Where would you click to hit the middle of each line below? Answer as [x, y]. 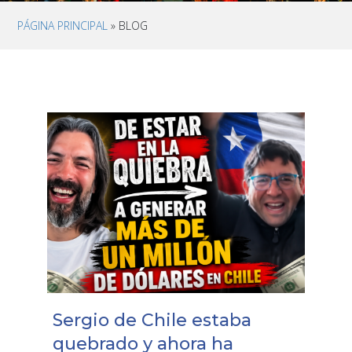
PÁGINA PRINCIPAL [63, 26]
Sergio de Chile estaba [152, 320]
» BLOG [128, 26]
